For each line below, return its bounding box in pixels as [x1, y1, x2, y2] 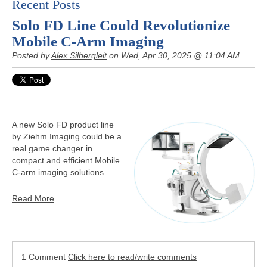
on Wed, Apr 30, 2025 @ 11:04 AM [107, 51, 240, 60]
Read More [12, 194, 54, 203]
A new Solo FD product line [12, 120, 114, 129]
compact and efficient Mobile [12, 156, 120, 165]
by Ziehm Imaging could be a [12, 132, 122, 141]
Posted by [12, 51, 51, 60]
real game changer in [12, 144, 92, 153]
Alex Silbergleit [51, 51, 107, 60]
